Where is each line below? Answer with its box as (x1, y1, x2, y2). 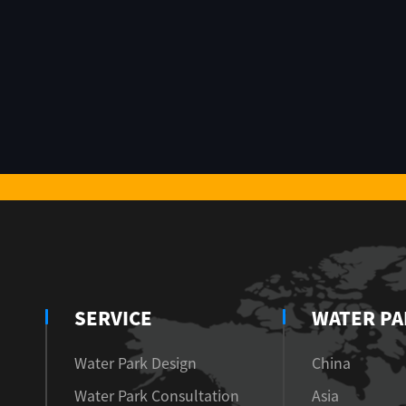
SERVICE (74, 308, 152, 327)
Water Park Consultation (74, 388, 239, 403)
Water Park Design (74, 355, 197, 371)
